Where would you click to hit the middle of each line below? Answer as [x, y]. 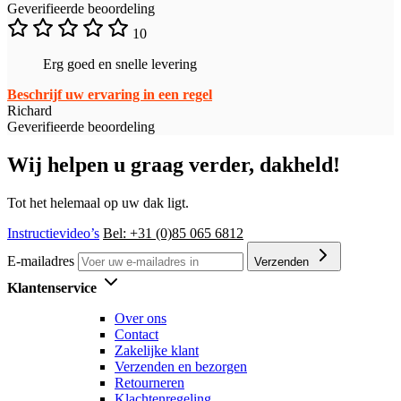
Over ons [141, 319]
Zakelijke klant [157, 351]
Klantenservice [54, 288]
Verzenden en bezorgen [181, 367]
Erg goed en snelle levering [120, 64]
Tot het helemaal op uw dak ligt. [98, 203]
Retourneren [149, 383]
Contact [137, 335]
